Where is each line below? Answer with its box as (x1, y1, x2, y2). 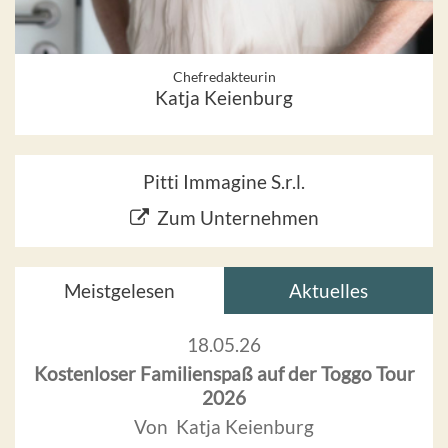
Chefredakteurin (172, 68, 276, 86)
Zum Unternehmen (156, 206, 319, 230)
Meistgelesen (64, 279, 175, 303)
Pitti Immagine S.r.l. (143, 170, 305, 194)
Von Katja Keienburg (134, 415, 314, 439)
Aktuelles (289, 279, 368, 303)
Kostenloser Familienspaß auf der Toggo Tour (33, 362, 415, 386)
